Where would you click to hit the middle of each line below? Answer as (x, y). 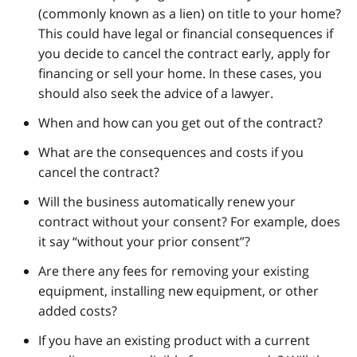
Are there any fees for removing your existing (174, 271)
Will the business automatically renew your (167, 201)
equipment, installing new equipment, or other (178, 290)
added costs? (78, 310)
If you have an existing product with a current (174, 340)
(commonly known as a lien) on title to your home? (190, 13)
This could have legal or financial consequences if (186, 33)
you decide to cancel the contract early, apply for (184, 53)
